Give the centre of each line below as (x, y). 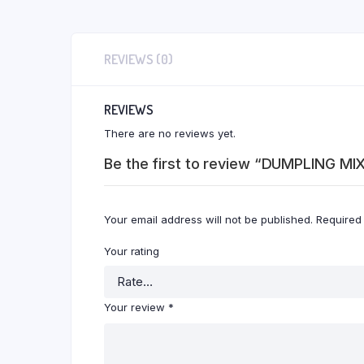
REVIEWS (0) (139, 59)
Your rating (132, 251)
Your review (136, 307)
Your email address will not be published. (208, 219)
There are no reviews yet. (170, 133)
